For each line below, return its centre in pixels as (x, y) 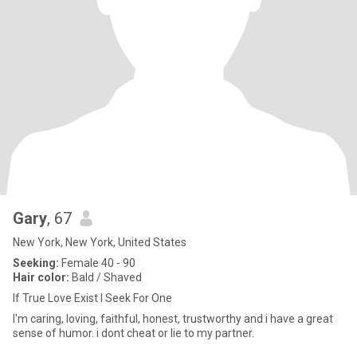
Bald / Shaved (106, 277)
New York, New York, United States (100, 242)
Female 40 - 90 (97, 263)
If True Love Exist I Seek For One (92, 298)
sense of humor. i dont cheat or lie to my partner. (133, 333)
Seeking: (36, 263)
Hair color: (41, 277)
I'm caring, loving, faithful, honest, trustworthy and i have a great (173, 319)
